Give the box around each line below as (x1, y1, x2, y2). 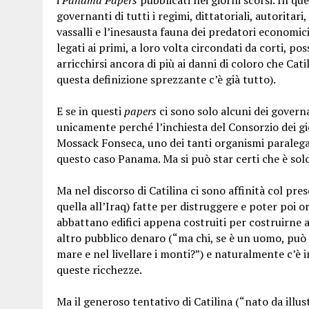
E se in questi (57, 103, 124, 119)
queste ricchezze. (57, 262, 142, 277)
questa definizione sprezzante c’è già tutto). (57, 72, 276, 87)
